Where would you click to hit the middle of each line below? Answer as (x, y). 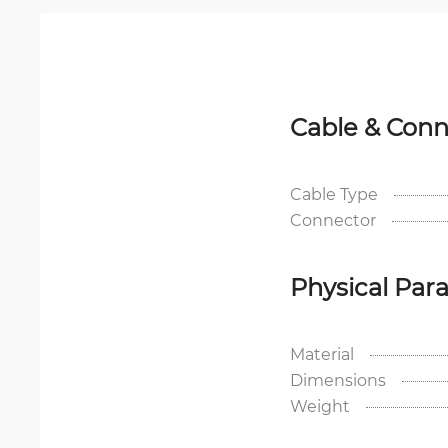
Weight (320, 405)
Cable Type (334, 193)
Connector (333, 219)
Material (322, 353)
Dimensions (338, 379)
